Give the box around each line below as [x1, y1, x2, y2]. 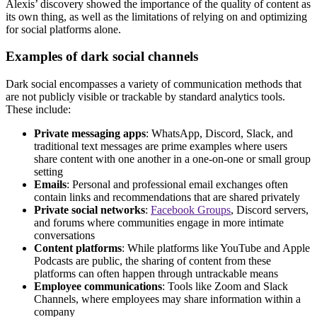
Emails [34, 178, 67, 191]
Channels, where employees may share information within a [34, 293, 301, 306]
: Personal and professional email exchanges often [67, 178, 288, 191]
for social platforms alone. [6, 23, 121, 35]
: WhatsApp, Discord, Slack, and [146, 127, 293, 140]
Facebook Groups [151, 204, 231, 217]
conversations [34, 229, 95, 242]
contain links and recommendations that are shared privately [34, 191, 300, 204]
